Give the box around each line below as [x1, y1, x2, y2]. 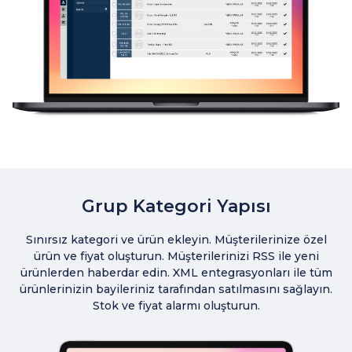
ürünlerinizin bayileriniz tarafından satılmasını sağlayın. [20, 281, 332, 296]
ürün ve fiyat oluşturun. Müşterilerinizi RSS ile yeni [33, 248, 319, 263]
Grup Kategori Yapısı [81, 195, 271, 217]
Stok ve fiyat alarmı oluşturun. [92, 298, 260, 313]
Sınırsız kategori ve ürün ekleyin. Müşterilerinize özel [25, 232, 327, 247]
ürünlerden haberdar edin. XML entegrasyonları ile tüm [20, 265, 332, 280]
